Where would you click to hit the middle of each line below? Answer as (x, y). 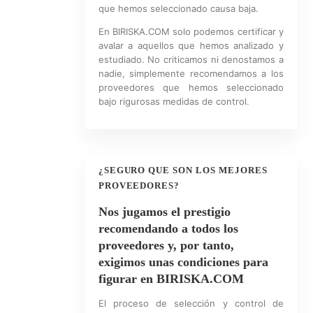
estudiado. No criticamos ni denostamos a (191, 59)
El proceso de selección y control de (191, 303)
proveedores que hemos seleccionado (191, 87)
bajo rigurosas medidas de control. (174, 101)
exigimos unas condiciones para (183, 262)
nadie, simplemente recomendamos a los (191, 73)
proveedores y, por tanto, (166, 245)
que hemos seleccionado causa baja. (178, 8)
